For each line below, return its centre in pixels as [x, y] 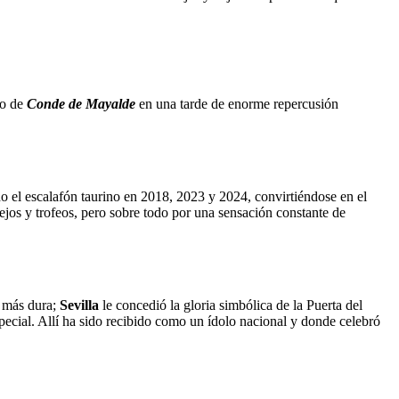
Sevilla [81, 305]
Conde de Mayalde [81, 103]
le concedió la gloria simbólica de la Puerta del [232, 305]
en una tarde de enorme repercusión [237, 103]
